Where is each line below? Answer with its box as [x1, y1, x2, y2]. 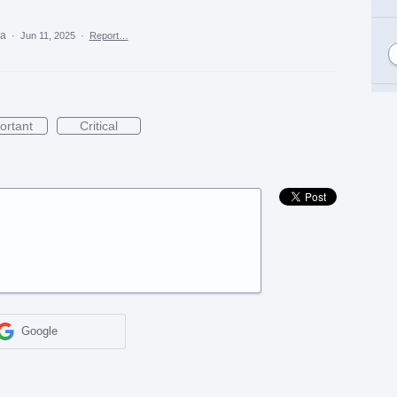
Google [21, 324, 58, 339]
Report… [89, 30, 128, 42]
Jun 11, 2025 [19, 30, 75, 42]
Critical [79, 119, 118, 134]
